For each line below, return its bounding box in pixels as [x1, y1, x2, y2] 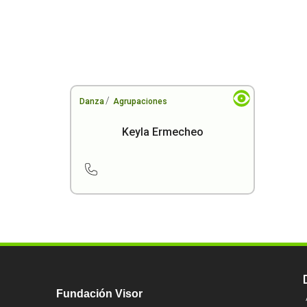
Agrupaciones [113, 97, 167, 106]
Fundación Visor [56, 288, 143, 299]
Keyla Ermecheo [121, 125, 204, 138]
